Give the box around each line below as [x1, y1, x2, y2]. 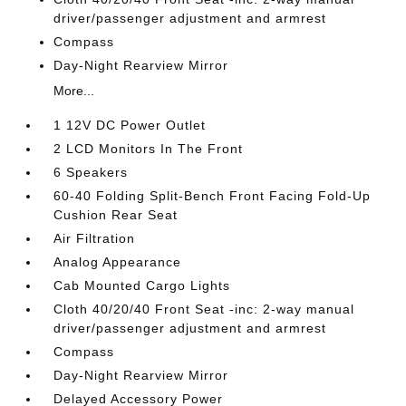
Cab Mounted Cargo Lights [53, 278, 231, 294]
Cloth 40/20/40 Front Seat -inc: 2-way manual [53, 302, 355, 317]
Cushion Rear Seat [53, 208, 179, 223]
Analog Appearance [53, 255, 182, 270]
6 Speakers [53, 165, 129, 180]
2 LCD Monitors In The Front [53, 141, 244, 157]
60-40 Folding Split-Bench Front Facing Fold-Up [53, 188, 372, 204]
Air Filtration [53, 231, 136, 246]
